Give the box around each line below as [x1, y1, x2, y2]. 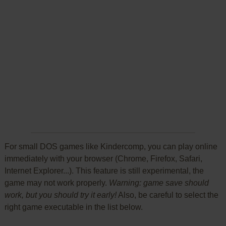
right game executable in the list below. [4, 203, 143, 211]
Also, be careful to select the [116, 191, 218, 199]
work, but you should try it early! [4, 191, 117, 199]
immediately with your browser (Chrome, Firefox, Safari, [4, 154, 202, 163]
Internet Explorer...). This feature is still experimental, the [4, 166, 204, 175]
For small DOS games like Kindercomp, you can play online [4, 142, 217, 151]
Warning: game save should [108, 179, 209, 187]
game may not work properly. [4, 179, 109, 187]
